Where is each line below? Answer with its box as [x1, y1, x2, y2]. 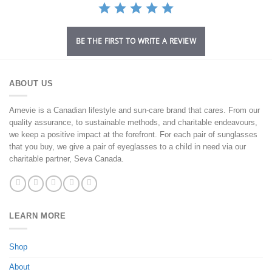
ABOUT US [9, 78, 53, 88]
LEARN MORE [9, 211, 66, 221]
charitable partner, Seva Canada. [9, 154, 124, 164]
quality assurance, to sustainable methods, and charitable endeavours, [9, 118, 257, 127]
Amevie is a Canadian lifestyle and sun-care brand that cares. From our [9, 106, 260, 115]
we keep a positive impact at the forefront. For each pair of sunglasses [9, 130, 257, 140]
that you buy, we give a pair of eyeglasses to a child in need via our [9, 142, 246, 152]
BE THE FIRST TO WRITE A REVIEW [76, 35, 196, 46]
